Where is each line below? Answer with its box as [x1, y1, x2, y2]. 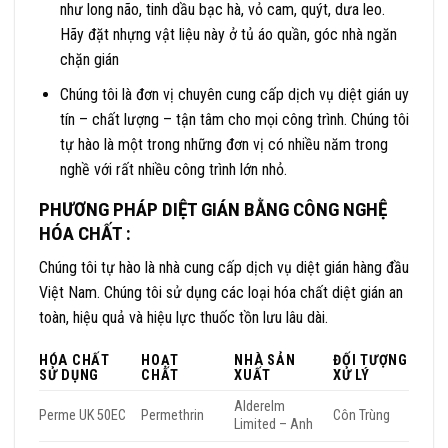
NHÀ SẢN [234, 352, 296, 370]
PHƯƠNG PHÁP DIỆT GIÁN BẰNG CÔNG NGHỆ [39, 197, 387, 221]
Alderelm [234, 398, 286, 416]
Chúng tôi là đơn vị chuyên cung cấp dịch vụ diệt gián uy [59, 84, 409, 104]
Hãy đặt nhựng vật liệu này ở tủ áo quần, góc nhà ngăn [59, 24, 397, 44]
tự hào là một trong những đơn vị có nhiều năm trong [59, 134, 388, 154]
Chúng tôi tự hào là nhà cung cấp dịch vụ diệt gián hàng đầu [39, 258, 409, 278]
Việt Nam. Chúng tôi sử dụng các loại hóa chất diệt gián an [39, 283, 403, 303]
